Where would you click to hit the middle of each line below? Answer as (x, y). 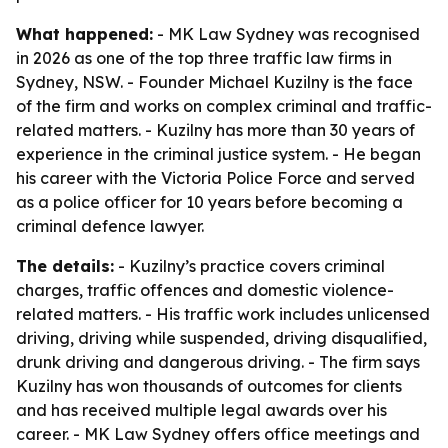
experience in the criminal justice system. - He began (218, 154)
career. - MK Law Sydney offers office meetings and (218, 434)
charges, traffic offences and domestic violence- (205, 290)
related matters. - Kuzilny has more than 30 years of (215, 130)
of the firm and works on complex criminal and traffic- (224, 106)
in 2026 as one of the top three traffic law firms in (204, 58)
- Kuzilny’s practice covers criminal (249, 266)
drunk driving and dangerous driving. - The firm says (218, 362)
